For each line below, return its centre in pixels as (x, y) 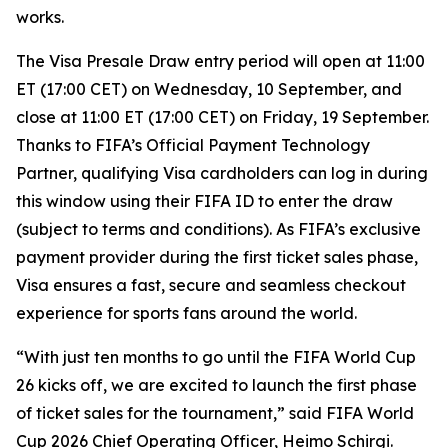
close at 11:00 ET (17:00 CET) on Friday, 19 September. (222, 117)
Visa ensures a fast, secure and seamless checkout (211, 285)
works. (40, 17)
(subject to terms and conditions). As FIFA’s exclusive (218, 229)
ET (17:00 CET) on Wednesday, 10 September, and (209, 89)
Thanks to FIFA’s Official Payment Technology (193, 145)
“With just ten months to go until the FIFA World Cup (216, 357)
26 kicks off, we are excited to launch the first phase (216, 385)
